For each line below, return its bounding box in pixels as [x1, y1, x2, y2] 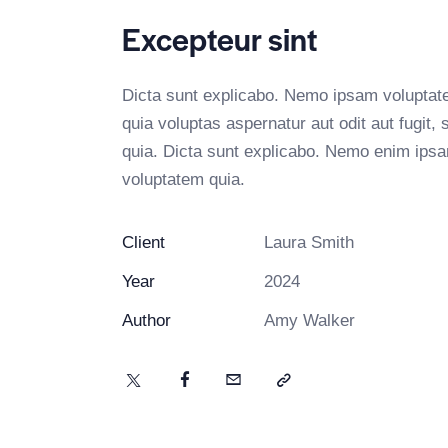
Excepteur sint [122, 15, 318, 60]
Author [122, 310, 171, 330]
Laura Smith [264, 232, 355, 252]
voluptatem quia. [122, 169, 245, 189]
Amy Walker [264, 310, 356, 330]
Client [122, 232, 165, 252]
